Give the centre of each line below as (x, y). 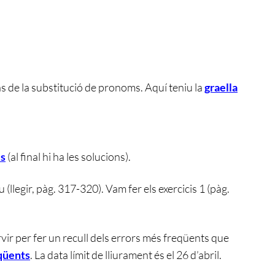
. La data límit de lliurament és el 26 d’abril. (126, 254)
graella (221, 87)
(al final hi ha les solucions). (68, 156)
